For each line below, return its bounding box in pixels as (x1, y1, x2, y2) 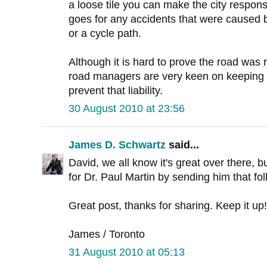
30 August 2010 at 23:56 (69, 103, 185, 115)
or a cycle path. (69, 27, 141, 40)
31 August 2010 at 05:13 (69, 246, 185, 259)
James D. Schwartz (69, 139, 166, 151)
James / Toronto (69, 228, 145, 241)
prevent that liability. (69, 85, 163, 97)
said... (166, 139, 199, 151)
